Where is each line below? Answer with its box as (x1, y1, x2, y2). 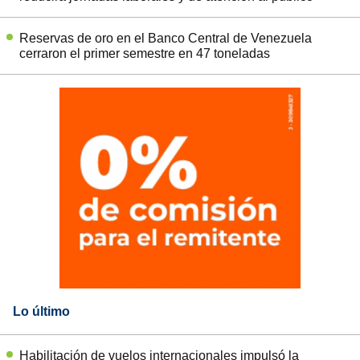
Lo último (13, 304, 70, 318)
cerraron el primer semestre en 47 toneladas (19, 46, 270, 60)
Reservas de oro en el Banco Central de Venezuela (19, 31, 312, 45)
